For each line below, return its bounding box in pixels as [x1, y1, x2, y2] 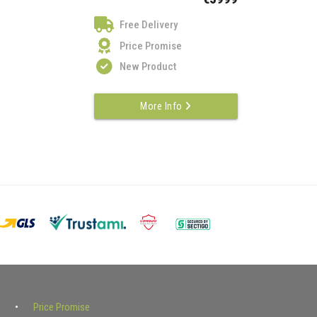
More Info [140, 100, 185, 112]
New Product [119, 60, 176, 74]
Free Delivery [119, 18, 178, 32]
